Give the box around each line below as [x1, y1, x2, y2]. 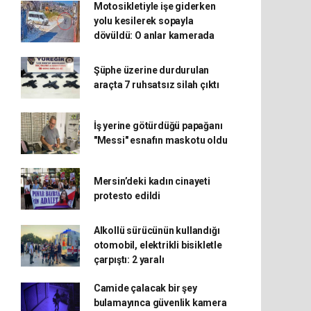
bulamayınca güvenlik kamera [93, 297, 227, 308]
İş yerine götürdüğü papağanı [93, 120, 223, 131]
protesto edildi [93, 190, 160, 201]
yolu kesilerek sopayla [93, 15, 194, 26]
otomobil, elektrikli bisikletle [93, 239, 222, 251]
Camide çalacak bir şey [93, 283, 197, 294]
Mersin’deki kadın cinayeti [93, 176, 210, 187]
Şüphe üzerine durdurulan [93, 65, 210, 76]
